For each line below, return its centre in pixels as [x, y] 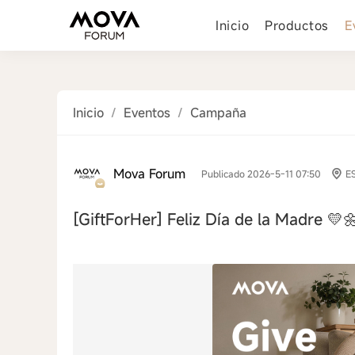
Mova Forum [149, 174]
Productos [297, 25]
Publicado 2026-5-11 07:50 [261, 174]
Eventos [147, 113]
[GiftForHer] [120, 219]
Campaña [218, 113]
